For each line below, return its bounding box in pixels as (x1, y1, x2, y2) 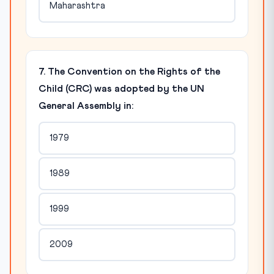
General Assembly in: (39, 100, 133, 111)
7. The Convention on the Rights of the (39, 66, 220, 76)
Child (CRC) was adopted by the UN (39, 83, 204, 94)
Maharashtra (49, 1, 105, 11)
